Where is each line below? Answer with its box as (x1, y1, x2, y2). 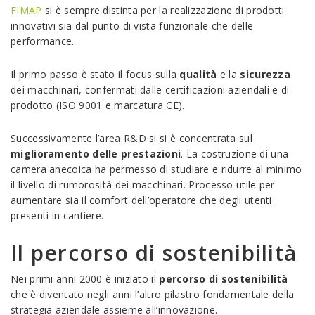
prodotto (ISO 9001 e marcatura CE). (11, 98, 185, 112)
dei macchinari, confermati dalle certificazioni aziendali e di (11, 83, 290, 96)
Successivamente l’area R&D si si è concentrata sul (11, 131, 252, 145)
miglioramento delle (11, 147, 118, 160)
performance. (11, 34, 75, 48)
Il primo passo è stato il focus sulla (11, 67, 180, 81)
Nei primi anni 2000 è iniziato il (11, 272, 160, 285)
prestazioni (121, 147, 181, 160)
